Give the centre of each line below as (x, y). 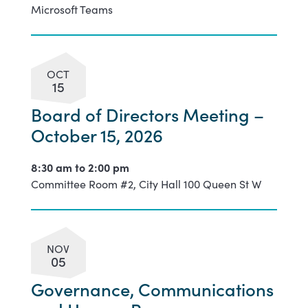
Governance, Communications (152, 288)
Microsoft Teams (71, 9)
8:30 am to (59, 167)
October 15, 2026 (97, 134)
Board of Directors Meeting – (147, 114)
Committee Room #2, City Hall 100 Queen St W (146, 184)
